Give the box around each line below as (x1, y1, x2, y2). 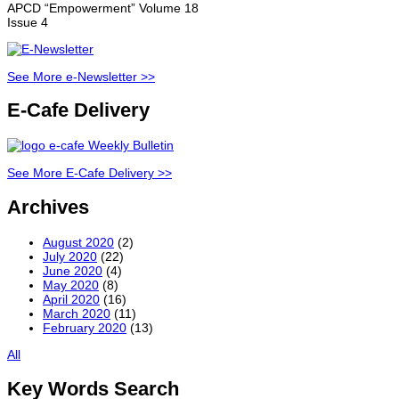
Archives (7, 195, 89, 218)
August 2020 (43, 234, 114, 249)
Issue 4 (7, 14, 48, 29)
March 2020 (43, 305, 110, 321)
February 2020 (43, 320, 126, 335)
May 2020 (43, 277, 99, 292)
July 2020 (43, 248, 97, 264)
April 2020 (43, 291, 100, 306)
